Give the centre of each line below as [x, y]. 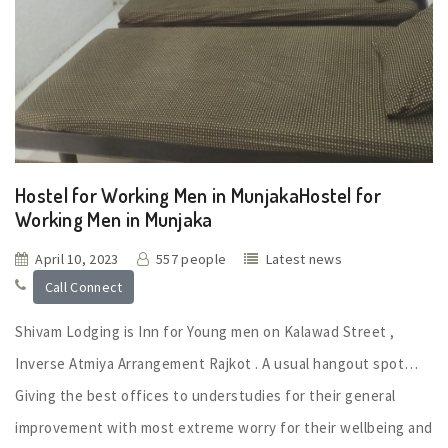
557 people [191, 259]
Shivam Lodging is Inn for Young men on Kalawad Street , [205, 331]
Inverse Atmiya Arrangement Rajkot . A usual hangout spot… [217, 363]
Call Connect [83, 286]
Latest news [304, 259]
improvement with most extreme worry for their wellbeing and [224, 427]
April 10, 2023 [77, 259]
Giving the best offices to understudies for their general [205, 395]
